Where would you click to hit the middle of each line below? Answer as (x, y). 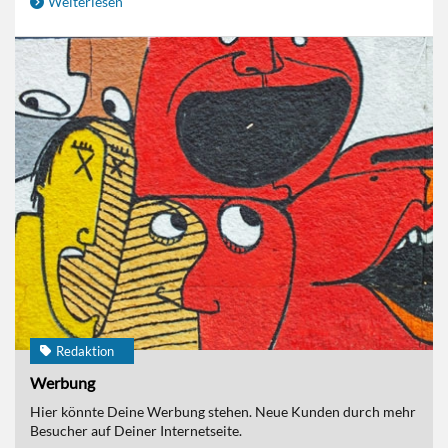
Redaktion (85, 351)
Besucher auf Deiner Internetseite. (136, 430)
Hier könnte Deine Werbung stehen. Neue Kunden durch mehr (223, 411)
